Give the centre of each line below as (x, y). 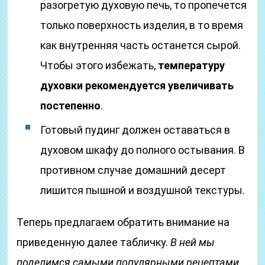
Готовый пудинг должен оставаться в (135, 130)
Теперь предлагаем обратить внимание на (123, 222)
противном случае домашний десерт (133, 170)
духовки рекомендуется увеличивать (137, 85)
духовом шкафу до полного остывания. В (143, 150)
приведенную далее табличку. (94, 242)
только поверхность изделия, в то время (142, 25)
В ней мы (193, 242)
